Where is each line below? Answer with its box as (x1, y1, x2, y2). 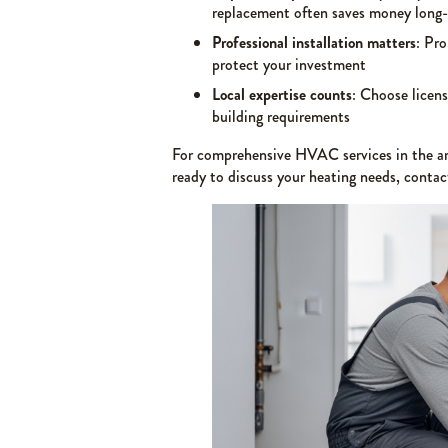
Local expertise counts (212, 83, 352, 106)
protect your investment (212, 53, 366, 76)
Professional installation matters (212, 31, 416, 54)
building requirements (212, 105, 350, 128)
